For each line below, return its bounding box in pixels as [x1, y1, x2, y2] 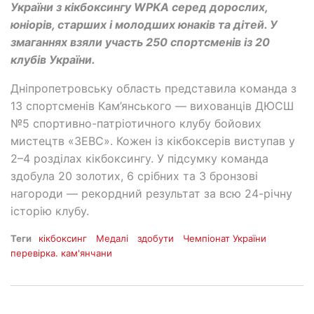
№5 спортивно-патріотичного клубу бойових [11, 116, 261, 131]
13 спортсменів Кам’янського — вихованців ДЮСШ [11, 99, 294, 114]
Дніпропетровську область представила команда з [11, 81, 296, 96]
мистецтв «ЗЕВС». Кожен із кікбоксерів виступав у [11, 134, 295, 149]
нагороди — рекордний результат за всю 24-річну [11, 186, 292, 201]
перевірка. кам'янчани [11, 247, 112, 259]
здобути [137, 233, 175, 245]
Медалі [96, 233, 129, 245]
